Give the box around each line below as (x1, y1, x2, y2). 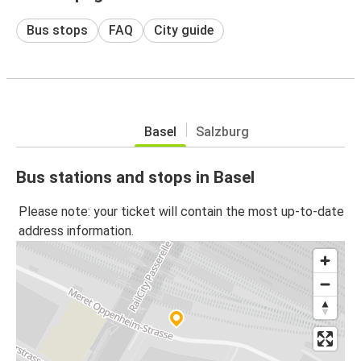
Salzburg (196, 123, 249, 139)
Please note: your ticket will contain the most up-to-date (19, 204, 344, 220)
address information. (19, 223, 134, 239)
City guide (154, 22, 214, 38)
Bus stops (27, 22, 88, 38)
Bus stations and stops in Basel (16, 167, 255, 187)
